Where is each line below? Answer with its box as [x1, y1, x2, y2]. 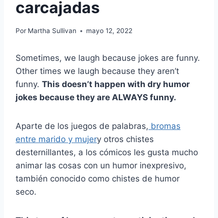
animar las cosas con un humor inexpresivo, [16, 161, 186, 171]
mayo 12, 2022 [86, 27, 133, 35]
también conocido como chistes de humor [16, 174, 180, 184]
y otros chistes [97, 134, 154, 145]
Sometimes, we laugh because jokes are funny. [16, 53, 200, 63]
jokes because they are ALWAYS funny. [16, 92, 176, 103]
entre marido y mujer [16, 134, 97, 145]
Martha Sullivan [28, 27, 77, 35]
